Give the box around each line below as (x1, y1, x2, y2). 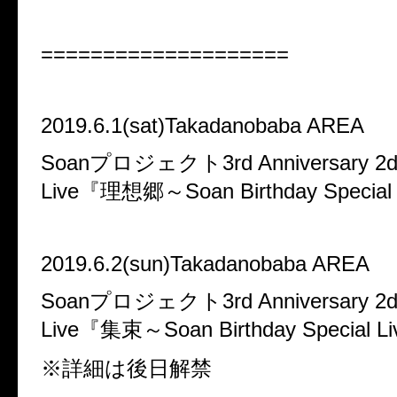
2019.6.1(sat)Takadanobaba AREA (41, 113, 364, 138)
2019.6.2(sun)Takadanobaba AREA (41, 252, 370, 276)
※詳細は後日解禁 (41, 356, 212, 381)
